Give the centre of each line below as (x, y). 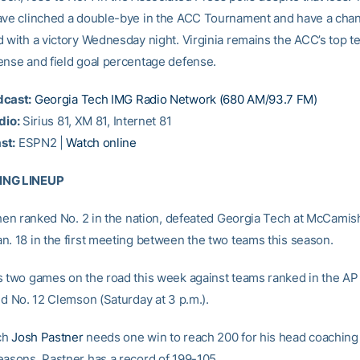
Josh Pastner (47, 337)
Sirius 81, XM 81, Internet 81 (96, 121)
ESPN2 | (41, 143)
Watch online (101, 143)
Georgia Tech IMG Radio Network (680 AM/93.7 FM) (176, 99)
